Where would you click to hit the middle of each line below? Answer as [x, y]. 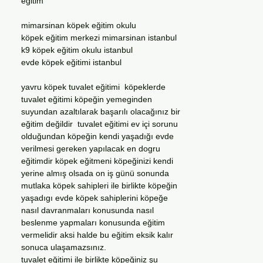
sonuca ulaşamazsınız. [65, 247]
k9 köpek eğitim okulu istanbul [77, 50]
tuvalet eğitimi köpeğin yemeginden [87, 99]
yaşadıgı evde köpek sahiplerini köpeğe [95, 198]
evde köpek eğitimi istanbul [71, 62]
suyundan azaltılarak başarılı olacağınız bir [101, 112]
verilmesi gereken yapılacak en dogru [91, 149]
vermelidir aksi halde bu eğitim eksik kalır [97, 235]
